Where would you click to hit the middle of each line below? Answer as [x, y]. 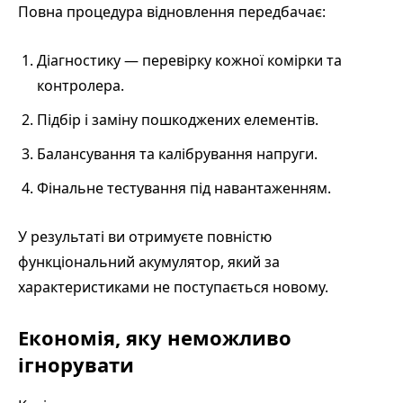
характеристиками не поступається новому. [173, 287]
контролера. [81, 85]
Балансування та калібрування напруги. [177, 153]
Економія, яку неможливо [155, 337]
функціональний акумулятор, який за [149, 261]
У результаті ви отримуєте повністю [145, 236]
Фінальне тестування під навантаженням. [184, 188]
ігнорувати [76, 364]
